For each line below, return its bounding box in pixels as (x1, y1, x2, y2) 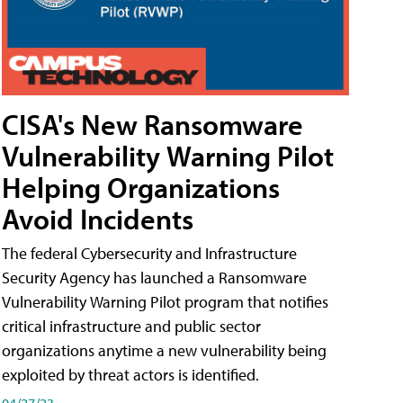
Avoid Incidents (2, 201, 193, 237)
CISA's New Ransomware (2, 106, 303, 143)
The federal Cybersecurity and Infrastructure (2, 243, 297, 264)
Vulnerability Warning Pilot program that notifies (2, 291, 328, 313)
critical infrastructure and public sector (2, 316, 261, 337)
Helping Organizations (2, 169, 280, 206)
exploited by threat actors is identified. (2, 364, 259, 386)
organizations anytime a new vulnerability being (2, 340, 327, 362)
